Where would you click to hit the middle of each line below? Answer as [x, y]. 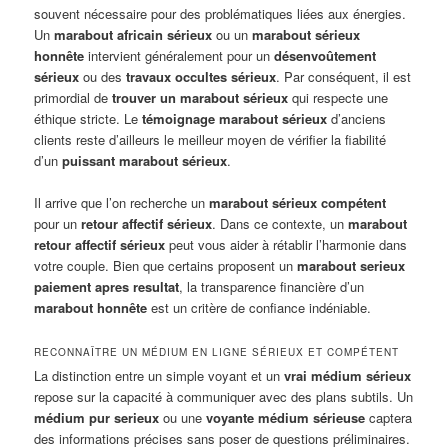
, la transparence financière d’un [272, 287]
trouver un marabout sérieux [200, 97]
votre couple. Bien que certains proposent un [166, 266]
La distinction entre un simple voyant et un [159, 376]
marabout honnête [91, 308]
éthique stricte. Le [88, 118]
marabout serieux [351, 266]
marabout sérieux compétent [298, 203]
